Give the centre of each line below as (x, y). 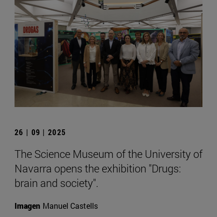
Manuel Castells (70, 205)
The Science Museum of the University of (108, 154)
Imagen (27, 205)
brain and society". (56, 183)
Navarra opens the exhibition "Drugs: (98, 168)
